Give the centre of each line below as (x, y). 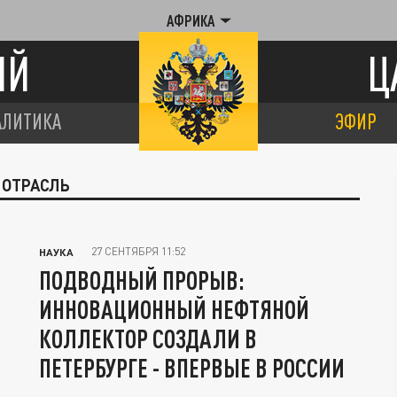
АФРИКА (190, 20)
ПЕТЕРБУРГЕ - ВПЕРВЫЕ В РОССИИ (192, 368)
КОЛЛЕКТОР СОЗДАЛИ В (148, 339)
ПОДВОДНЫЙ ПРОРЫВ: (142, 280)
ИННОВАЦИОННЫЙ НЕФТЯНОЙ (174, 309)
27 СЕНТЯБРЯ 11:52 (138, 251)
